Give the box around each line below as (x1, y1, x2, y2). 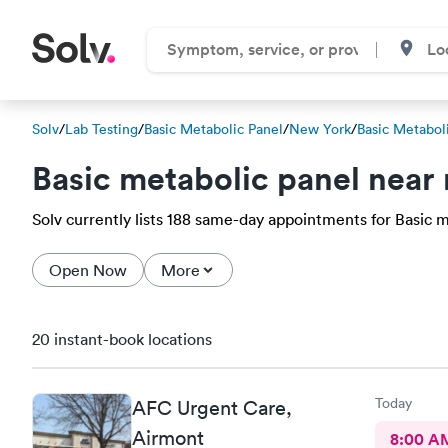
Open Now (49, 260, 127, 280)
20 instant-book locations (32, 329, 212, 349)
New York (289, 120, 351, 138)
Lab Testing (65, 120, 138, 138)
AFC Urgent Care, (132, 395, 292, 420)
